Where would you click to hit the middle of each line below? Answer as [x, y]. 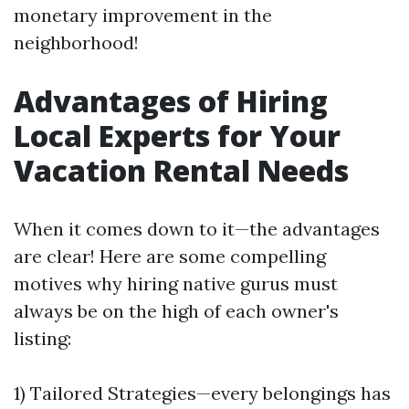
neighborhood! [76, 42]
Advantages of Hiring [171, 101]
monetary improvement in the [143, 15]
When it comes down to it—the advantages [197, 229]
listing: [42, 338]
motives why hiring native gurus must [176, 283]
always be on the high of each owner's [176, 311]
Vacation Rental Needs [181, 170]
